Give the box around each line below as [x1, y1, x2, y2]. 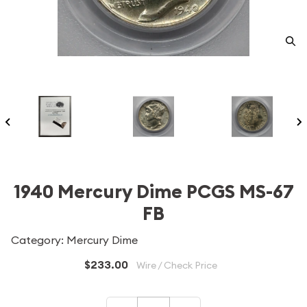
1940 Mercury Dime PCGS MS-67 [13, 180, 294, 204]
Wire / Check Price [136, 259, 217, 271]
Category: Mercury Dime [11, 233, 138, 247]
